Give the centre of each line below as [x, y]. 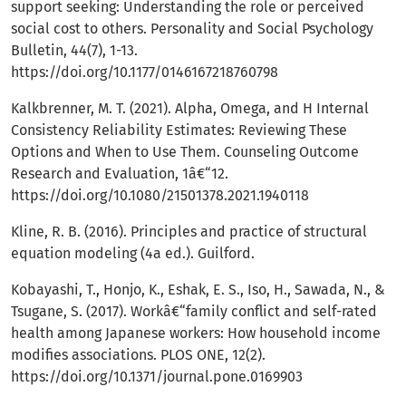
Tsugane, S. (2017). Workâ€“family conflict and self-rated [194, 312]
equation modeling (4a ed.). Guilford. [133, 254]
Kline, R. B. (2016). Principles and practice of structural [189, 232]
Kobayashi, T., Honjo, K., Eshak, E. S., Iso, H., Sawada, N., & [198, 290]
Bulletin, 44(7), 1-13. [74, 51]
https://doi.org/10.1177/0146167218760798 [145, 72]
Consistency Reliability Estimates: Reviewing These [179, 130]
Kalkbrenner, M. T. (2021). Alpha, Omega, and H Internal [190, 109]
